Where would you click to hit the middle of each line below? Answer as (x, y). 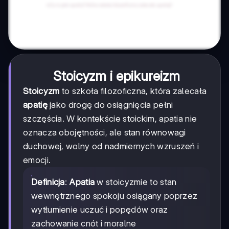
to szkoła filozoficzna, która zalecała (133, 91)
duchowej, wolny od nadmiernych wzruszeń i (111, 146)
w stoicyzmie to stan (136, 182)
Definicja (48, 182)
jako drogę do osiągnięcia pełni (110, 105)
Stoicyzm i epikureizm (117, 76)
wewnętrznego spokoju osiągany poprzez (114, 196)
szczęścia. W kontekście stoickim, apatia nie (110, 119)
